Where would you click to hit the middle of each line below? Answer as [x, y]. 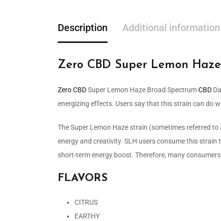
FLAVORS [83, 178]
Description [83, 27]
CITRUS [86, 202]
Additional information [171, 27]
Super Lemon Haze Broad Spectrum [142, 90]
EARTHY [87, 216]
